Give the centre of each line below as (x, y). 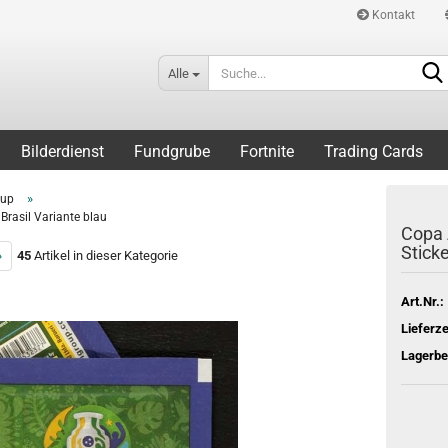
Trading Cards (373, 151)
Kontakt (392, 15)
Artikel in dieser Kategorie (104, 255)
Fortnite (267, 151)
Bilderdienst (62, 151)
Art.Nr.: (422, 301)
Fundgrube (172, 151)
